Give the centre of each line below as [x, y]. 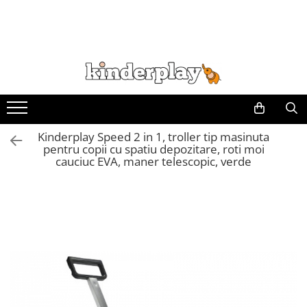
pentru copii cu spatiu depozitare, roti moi [153, 149]
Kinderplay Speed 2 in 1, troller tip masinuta [153, 137]
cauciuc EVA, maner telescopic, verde [153, 161]
